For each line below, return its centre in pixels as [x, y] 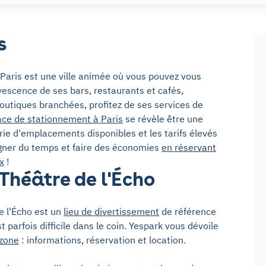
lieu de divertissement [111, 211]
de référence [188, 211]
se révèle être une [163, 118]
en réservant [189, 147]
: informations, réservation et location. [102, 240]
